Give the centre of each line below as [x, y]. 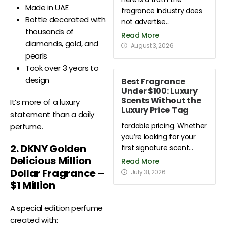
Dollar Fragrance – [57, 173]
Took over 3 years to [62, 68]
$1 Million [33, 185]
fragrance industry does [162, 11]
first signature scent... [157, 148]
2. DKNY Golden [48, 149]
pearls [37, 56]
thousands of [50, 32]
